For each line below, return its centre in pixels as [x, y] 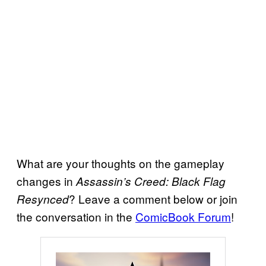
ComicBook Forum [183, 216]
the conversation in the [76, 216]
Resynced [43, 199]
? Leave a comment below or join [153, 198]
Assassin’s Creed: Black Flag [151, 181]
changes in [46, 180]
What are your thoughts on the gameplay [121, 163]
